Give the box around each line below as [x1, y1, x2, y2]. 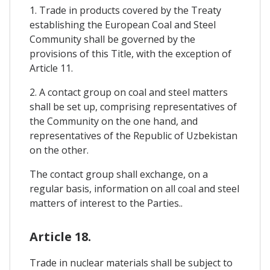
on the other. [30, 143, 89, 157]
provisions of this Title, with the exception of [30, 46, 231, 60]
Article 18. [30, 228, 91, 245]
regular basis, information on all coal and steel [30, 181, 239, 195]
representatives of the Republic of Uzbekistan [30, 128, 237, 142]
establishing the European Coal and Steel [30, 17, 216, 31]
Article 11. [30, 61, 73, 75]
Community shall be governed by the [30, 32, 195, 46]
